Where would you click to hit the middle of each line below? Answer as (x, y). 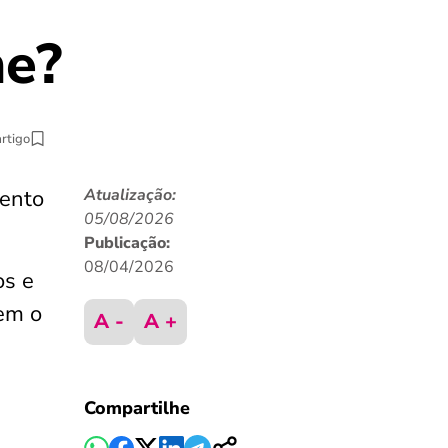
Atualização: (129, 195)
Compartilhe (136, 408)
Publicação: (126, 243)
